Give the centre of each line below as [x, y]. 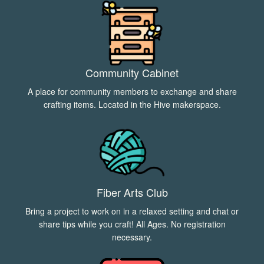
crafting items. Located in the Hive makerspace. [132, 105]
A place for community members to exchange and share [132, 92]
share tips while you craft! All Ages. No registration [132, 224]
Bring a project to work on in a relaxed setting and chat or [132, 211]
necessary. [132, 237]
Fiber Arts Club [132, 192]
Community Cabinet [132, 73]
